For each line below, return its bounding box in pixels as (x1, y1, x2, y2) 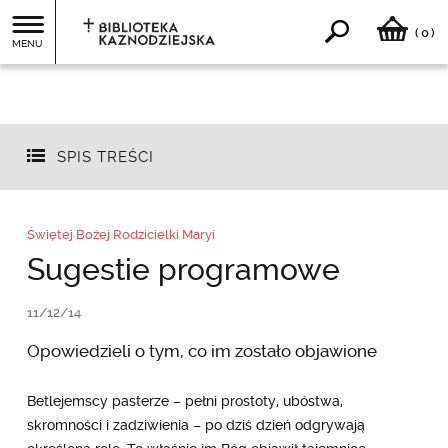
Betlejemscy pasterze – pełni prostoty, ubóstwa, (26, 392, 343, 409)
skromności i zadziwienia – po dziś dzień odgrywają (26, 416, 365, 433)
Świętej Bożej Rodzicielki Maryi (26, 226, 215, 242)
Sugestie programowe (26, 251, 340, 287)
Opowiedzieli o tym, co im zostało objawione (26, 340, 377, 361)
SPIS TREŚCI (56, 148, 154, 167)
